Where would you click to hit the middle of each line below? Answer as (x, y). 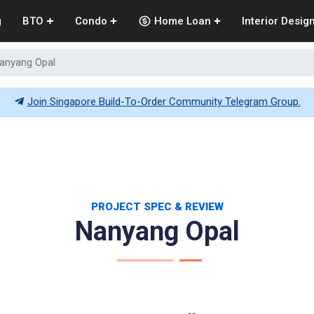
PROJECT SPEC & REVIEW (157, 207)
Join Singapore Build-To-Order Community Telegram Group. (164, 102)
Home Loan (182, 21)
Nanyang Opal (157, 231)
